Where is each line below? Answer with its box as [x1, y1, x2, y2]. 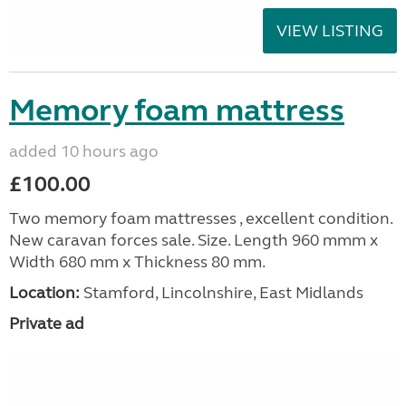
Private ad [9, 313, 84, 333]
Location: [9, 282, 80, 303]
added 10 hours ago [9, 140, 159, 161]
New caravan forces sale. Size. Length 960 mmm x [9, 229, 378, 250]
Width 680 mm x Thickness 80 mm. [9, 251, 266, 272]
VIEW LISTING [276, 20, 383, 41]
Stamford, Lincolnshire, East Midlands [80, 282, 363, 303]
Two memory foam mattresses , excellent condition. [9, 208, 392, 228]
